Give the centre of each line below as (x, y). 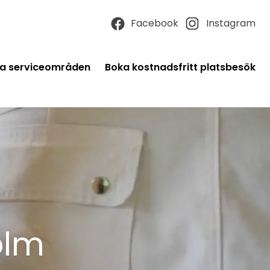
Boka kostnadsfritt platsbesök (180, 67)
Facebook (155, 23)
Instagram (231, 23)
